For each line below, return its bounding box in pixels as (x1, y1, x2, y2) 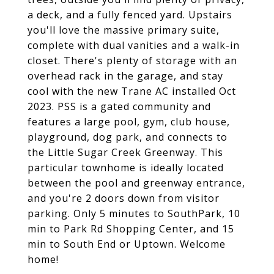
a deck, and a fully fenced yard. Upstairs (28, 8, 232, 21)
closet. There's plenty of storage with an (28, 54, 237, 67)
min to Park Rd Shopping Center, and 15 (28, 222, 234, 235)
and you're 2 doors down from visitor (28, 191, 220, 205)
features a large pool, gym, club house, (28, 115, 230, 128)
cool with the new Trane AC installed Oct (28, 84, 236, 98)
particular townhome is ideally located (28, 161, 224, 174)
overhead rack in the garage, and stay (28, 69, 223, 83)
